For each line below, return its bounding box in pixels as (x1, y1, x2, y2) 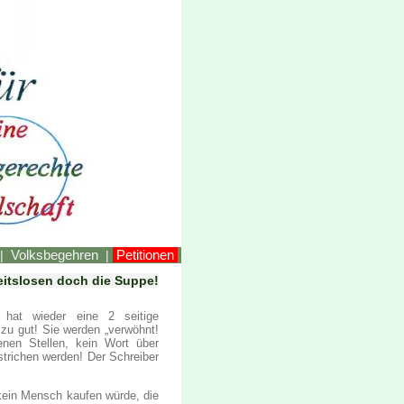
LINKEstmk (2, 54, 91, 68)
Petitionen (116, 247, 174, 262)
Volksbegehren (11, 247, 98, 262)
